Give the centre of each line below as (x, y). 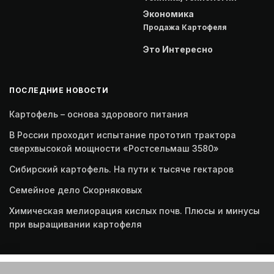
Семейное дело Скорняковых (76, 190)
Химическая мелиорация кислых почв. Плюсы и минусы (135, 210)
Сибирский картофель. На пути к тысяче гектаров (121, 169)
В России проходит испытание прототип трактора (123, 135)
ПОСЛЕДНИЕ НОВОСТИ (59, 90)
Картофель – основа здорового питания (99, 114)
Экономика (168, 13)
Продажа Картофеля (185, 27)
